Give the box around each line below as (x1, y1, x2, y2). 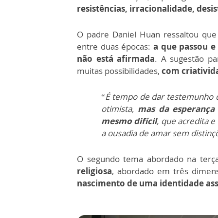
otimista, (101, 103, 138, 115)
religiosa (77, 165, 112, 177)
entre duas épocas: (77, 41, 151, 53)
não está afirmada (77, 53, 155, 65)
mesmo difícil (101, 115, 157, 127)
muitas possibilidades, (77, 65, 162, 77)
